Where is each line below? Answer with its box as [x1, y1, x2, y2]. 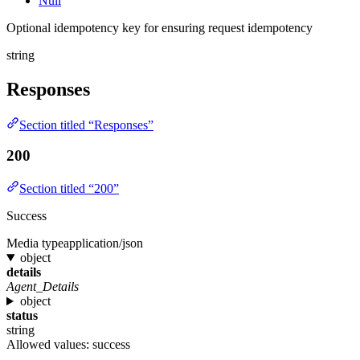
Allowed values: [6, 337, 92, 352]
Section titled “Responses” [19, 117, 153, 132]
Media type [6, 236, 63, 251]
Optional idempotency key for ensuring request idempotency [6, 20, 313, 35]
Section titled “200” [19, 182, 119, 196]
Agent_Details [6, 280, 79, 294]
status [6, 309, 38, 323]
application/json [63, 236, 143, 251]
